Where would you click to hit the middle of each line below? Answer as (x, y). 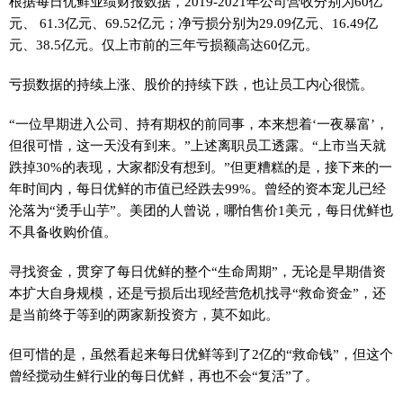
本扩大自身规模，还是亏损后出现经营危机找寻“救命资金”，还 (197, 293)
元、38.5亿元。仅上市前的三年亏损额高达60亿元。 (164, 45)
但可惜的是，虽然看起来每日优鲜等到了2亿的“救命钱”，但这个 (201, 354)
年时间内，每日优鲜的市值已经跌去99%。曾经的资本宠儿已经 (197, 188)
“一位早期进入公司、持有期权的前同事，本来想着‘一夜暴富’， (199, 124)
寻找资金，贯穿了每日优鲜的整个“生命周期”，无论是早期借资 (197, 271)
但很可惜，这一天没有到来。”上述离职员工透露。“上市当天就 (197, 145)
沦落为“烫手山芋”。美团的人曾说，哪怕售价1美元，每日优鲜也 (201, 210)
